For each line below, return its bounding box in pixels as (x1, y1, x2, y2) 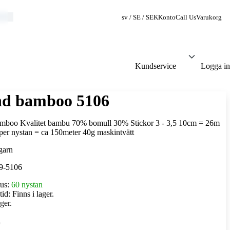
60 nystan (11, 180, 43, 189)
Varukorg (196, 14, 222, 21)
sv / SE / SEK (122, 14, 158, 21)
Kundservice (135, 62, 176, 70)
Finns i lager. (12, 189, 54, 198)
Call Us (176, 14, 196, 21)
